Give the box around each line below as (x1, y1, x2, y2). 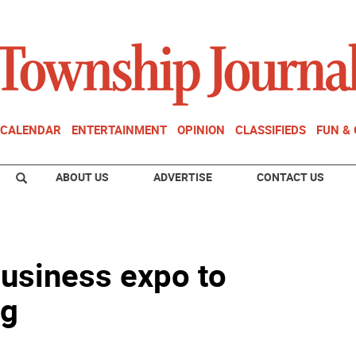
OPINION (177, 122, 225, 137)
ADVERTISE (153, 169, 212, 184)
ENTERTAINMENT (72, 122, 167, 137)
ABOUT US (56, 169, 109, 184)
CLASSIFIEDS (235, 122, 306, 137)
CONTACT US (257, 169, 324, 184)
